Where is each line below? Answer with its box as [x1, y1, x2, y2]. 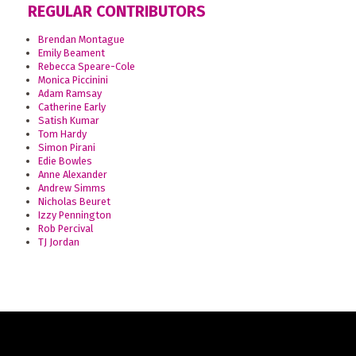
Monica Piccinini [37, 74, 108, 87]
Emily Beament [37, 47, 105, 60]
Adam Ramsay [37, 87, 102, 100]
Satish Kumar [37, 114, 99, 127]
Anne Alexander [37, 168, 107, 181]
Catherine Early [37, 101, 106, 114]
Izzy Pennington [37, 209, 111, 222]
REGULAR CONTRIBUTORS [28, 2, 206, 21]
